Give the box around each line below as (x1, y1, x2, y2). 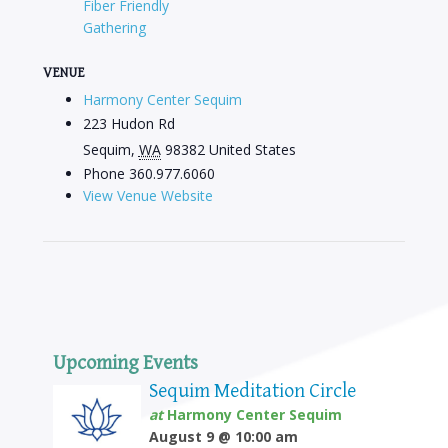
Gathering (82, 18, 146, 38)
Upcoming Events (52, 352, 198, 376)
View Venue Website (82, 186, 213, 206)
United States (208, 140, 296, 160)
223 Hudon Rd (82, 114, 175, 134)
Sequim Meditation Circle (148, 380, 356, 404)
